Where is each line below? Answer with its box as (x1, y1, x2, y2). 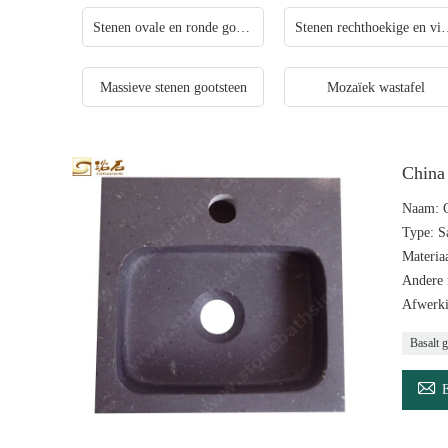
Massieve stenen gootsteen (99, 80, 247, 95)
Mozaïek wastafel (326, 80, 425, 95)
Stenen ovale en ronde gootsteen (236, 20, 250, 35)
